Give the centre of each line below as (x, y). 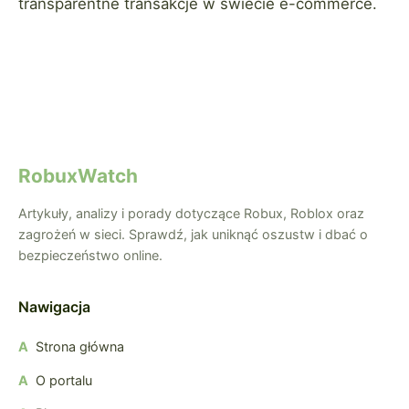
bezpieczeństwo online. (90, 255)
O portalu (64, 380)
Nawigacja (54, 306)
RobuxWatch (78, 175)
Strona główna (80, 346)
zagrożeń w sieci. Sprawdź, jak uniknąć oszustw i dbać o (193, 234)
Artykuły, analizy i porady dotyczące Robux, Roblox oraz (191, 213)
